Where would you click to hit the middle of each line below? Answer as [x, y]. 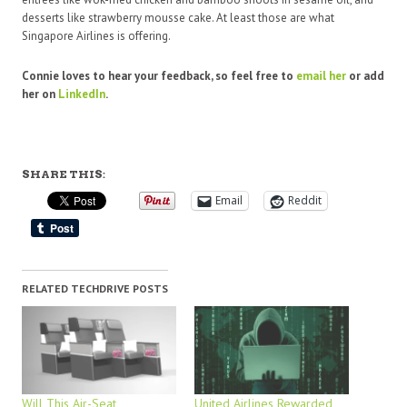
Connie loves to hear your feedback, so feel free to [159, 75]
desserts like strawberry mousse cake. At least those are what [178, 17]
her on [39, 94]
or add [365, 75]
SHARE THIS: [64, 174]
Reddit [305, 201]
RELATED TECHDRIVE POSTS [95, 288]
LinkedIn [80, 94]
